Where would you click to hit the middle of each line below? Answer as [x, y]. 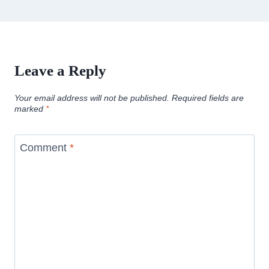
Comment [45, 148]
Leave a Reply [60, 70]
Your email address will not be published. [92, 98]
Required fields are [208, 98]
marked [30, 108]
